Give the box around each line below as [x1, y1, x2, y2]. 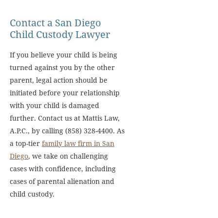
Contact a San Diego [10, 17, 101, 29]
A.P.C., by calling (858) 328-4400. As [10, 127, 125, 135]
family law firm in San [42, 140, 114, 147]
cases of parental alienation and [10, 178, 114, 185]
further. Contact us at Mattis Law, [10, 114, 120, 122]
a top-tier [10, 140, 42, 147]
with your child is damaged [10, 102, 99, 109]
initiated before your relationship [10, 89, 120, 97]
